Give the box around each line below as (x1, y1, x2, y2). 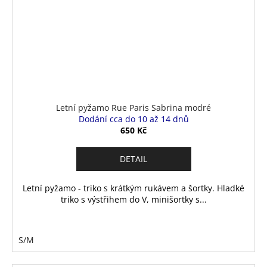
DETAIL (120, 153, 147, 164)
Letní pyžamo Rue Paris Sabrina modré (56, 101, 211, 113)
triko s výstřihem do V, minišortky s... (60, 193, 207, 205)
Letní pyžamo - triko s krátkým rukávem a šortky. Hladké (23, 182, 244, 194)
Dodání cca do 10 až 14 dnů (78, 113, 189, 125)
